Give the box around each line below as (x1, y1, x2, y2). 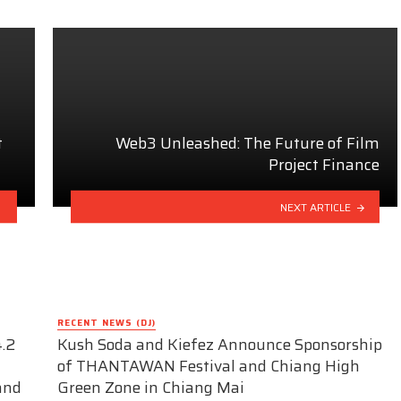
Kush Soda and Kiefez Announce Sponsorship (57, 332, 382, 358)
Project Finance (269, 152, 380, 178)
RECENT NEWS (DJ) (57, 315, 156, 329)
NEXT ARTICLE (280, 198, 352, 216)
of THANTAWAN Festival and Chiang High (57, 354, 360, 380)
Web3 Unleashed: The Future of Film (115, 131, 380, 157)
